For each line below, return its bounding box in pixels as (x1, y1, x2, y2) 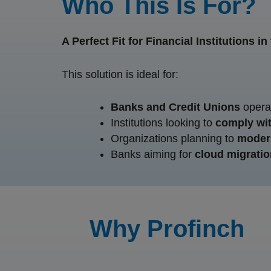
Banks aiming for (111, 148, 195, 161)
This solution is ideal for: (62, 68, 178, 80)
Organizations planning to (111, 132, 237, 145)
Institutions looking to (111, 117, 215, 129)
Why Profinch (89, 215, 244, 243)
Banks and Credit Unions (111, 101, 240, 114)
